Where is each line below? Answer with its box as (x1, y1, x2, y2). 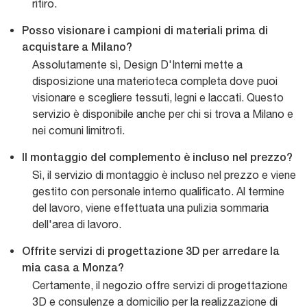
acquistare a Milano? (22, 42, 132, 53)
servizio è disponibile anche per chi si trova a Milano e (32, 107, 293, 120)
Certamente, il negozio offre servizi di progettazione (32, 278, 288, 291)
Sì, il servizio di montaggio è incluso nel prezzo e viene (32, 168, 296, 181)
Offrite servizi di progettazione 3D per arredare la (22, 247, 280, 257)
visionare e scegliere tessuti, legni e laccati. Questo (32, 90, 284, 103)
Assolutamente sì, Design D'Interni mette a (32, 58, 243, 71)
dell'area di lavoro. (32, 217, 121, 230)
